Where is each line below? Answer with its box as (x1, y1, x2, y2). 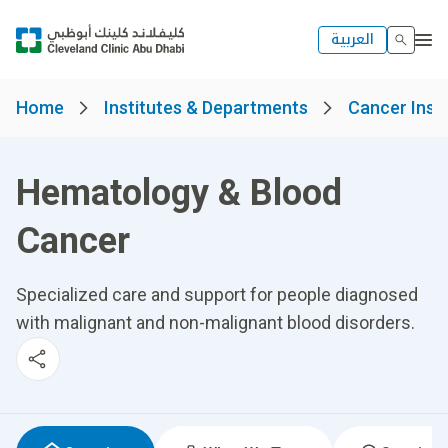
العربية (331, 25, 374, 53)
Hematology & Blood (16, 172, 342, 214)
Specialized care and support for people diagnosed (16, 284, 418, 305)
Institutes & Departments (104, 97, 308, 118)
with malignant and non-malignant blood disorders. (16, 312, 415, 333)
